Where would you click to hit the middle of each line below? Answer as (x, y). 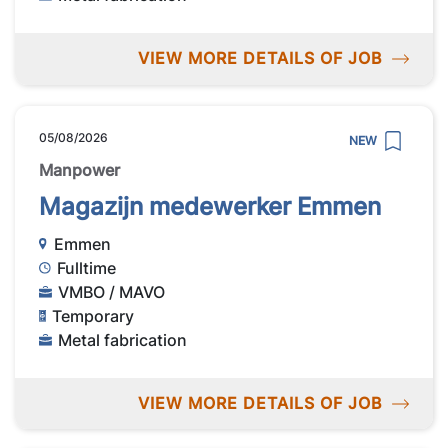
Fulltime (87, 267)
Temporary (93, 315)
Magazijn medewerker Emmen (210, 206)
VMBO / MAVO (112, 291)
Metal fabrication (123, 339)
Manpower (79, 169)
